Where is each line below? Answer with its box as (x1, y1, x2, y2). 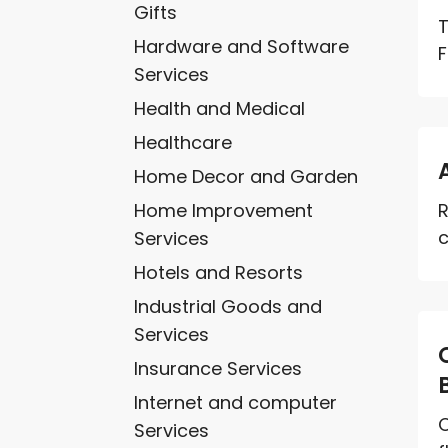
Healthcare (134, 129, 233, 155)
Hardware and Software (134, 33, 350, 59)
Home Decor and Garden (134, 163, 359, 189)
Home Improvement (134, 197, 314, 223)
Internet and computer (134, 389, 338, 415)
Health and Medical (134, 95, 306, 121)
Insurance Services (134, 355, 303, 381)
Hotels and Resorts (134, 259, 304, 285)
